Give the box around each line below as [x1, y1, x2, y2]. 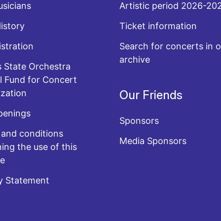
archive [119, 54, 150, 65]
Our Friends [119, 88, 183, 102]
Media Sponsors [119, 136, 187, 146]
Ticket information [119, 21, 197, 31]
